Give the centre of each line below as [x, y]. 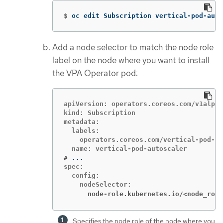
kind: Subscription [100, 112]
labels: [82, 130]
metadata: [82, 121]
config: [82, 175]
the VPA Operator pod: [95, 73]
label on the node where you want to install [131, 60]
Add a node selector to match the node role [133, 48]
